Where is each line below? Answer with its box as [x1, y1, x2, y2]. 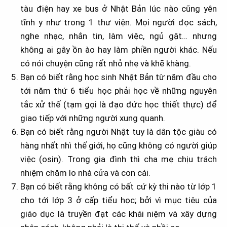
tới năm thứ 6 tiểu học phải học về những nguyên [20, 86, 217, 96]
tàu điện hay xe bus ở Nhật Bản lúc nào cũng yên [20, 4, 217, 14]
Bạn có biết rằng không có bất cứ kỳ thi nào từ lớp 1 [20, 181, 217, 192]
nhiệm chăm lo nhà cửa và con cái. [20, 168, 150, 178]
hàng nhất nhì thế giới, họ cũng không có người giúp [20, 140, 217, 151]
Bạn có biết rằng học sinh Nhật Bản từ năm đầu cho [20, 72, 217, 83]
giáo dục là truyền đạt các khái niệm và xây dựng [20, 209, 217, 219]
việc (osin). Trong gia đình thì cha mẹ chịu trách [20, 154, 217, 165]
